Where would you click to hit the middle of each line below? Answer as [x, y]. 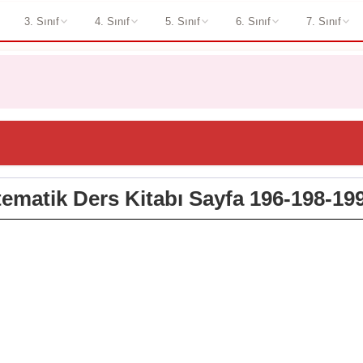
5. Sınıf [182, 21]
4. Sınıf [112, 21]
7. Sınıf [323, 21]
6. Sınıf [253, 21]
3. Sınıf [41, 21]
